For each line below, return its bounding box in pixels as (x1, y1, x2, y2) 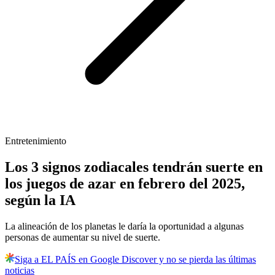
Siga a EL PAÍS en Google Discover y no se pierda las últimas (15, 254, 256, 265)
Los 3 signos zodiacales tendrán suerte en (5, 159, 263, 176)
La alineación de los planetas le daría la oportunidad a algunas (5, 221, 244, 232)
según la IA (5, 192, 76, 209)
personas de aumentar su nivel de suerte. (5, 232, 160, 243)
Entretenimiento (5, 136, 66, 147)
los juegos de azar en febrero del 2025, (5, 176, 245, 192)
